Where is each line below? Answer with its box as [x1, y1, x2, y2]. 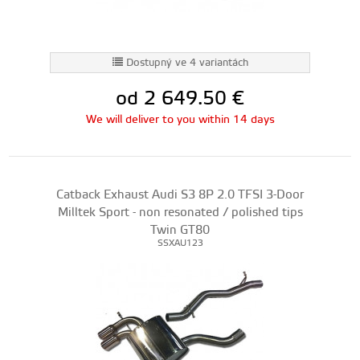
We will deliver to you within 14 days [85, 112, 275, 127]
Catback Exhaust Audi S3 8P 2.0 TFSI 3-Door [56, 187, 304, 202]
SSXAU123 [157, 238, 203, 249]
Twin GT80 [150, 223, 210, 238]
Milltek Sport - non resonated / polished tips [57, 205, 303, 220]
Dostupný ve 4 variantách [125, 56, 248, 69]
